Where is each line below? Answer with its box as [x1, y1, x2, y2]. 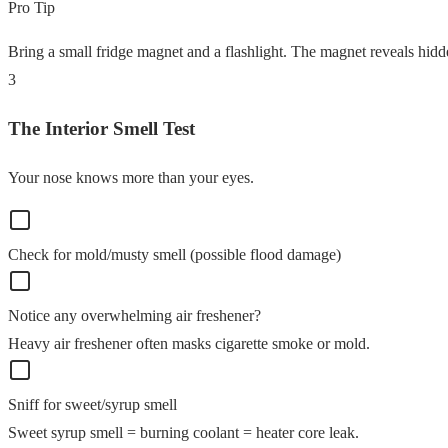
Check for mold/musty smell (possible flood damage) [8, 245, 341, 263]
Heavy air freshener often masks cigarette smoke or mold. [8, 334, 370, 352]
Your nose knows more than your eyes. [8, 168, 254, 186]
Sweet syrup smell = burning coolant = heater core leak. [8, 423, 359, 441]
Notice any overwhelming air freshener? [8, 306, 261, 324]
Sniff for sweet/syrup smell [8, 395, 177, 413]
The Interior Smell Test [8, 117, 195, 139]
